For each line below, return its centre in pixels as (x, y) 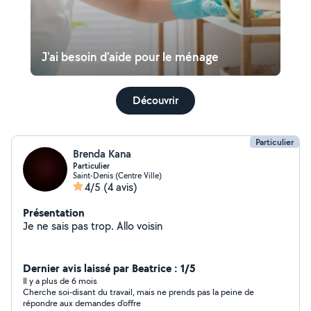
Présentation (54, 212)
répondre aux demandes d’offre (82, 303)
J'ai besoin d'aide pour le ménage (130, 57)
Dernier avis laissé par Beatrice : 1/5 (109, 268)
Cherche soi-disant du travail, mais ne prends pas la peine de (138, 292)
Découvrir (155, 100)
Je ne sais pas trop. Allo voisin (93, 226)
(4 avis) (120, 187)
